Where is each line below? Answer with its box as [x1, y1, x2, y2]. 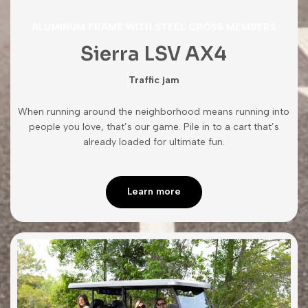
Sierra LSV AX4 [80, 42, 228, 67]
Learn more [126, 186, 181, 198]
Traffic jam [128, 74, 179, 87]
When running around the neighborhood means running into [18, 105, 290, 118]
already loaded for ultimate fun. [82, 135, 225, 148]
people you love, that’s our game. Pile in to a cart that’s [28, 120, 279, 133]
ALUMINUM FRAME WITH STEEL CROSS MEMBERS [31, 21, 276, 34]
